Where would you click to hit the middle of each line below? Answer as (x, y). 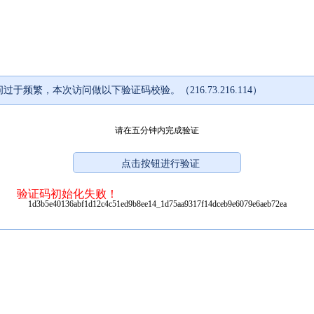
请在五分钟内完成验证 (157, 130)
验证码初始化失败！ (67, 193)
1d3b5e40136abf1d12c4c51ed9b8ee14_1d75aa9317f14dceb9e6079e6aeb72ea (157, 204)
